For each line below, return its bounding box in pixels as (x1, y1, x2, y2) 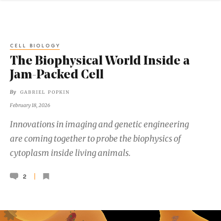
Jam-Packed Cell (10, 69, 104, 82)
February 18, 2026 (10, 102, 50, 109)
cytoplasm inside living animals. (10, 147, 131, 158)
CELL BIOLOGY (10, 42, 61, 48)
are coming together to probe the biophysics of (10, 133, 181, 144)
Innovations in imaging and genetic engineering (10, 118, 189, 130)
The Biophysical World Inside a (10, 55, 190, 68)
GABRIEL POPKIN (20, 89, 70, 95)
